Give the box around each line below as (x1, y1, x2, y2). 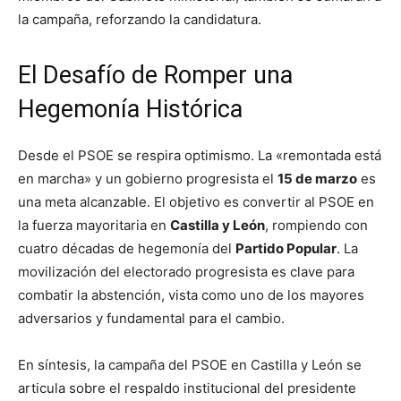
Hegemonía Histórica (18, 95, 243, 124)
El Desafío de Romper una (18, 61, 293, 90)
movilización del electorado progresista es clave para (18, 263, 354, 281)
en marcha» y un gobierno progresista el (18, 170, 277, 188)
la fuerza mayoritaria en (18, 217, 170, 235)
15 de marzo (277, 170, 357, 188)
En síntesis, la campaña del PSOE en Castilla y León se (18, 356, 362, 374)
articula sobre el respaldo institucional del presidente (18, 380, 356, 397)
